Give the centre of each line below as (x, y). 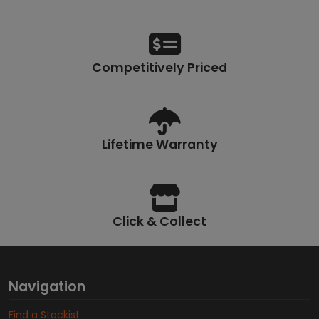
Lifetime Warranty (159, 145)
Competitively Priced (159, 68)
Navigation (47, 287)
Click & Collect (159, 222)
